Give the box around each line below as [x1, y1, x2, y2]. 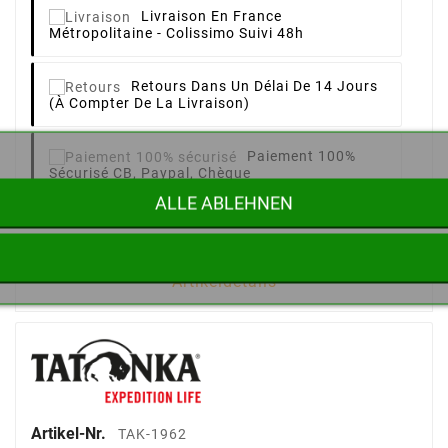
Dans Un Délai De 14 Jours [187, 77, 378, 94]
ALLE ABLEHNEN [155, 192, 293, 213]
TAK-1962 [118, 425, 187, 442]
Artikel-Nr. [31, 423, 110, 443]
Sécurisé [49, 165, 109, 182]
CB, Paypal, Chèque [109, 165, 251, 182]
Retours [131, 77, 187, 94]
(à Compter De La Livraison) [49, 95, 250, 112]
